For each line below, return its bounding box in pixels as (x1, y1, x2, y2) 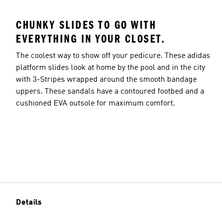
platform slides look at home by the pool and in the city (16, 63, 205, 72)
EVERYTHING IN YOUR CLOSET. (16, 32, 165, 46)
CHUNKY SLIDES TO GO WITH (16, 18, 156, 32)
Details (16, 199, 42, 207)
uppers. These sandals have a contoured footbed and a (16, 87, 204, 96)
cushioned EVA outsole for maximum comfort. (16, 99, 175, 108)
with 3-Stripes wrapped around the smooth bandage (16, 75, 197, 84)
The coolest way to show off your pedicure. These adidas (16, 52, 210, 60)
